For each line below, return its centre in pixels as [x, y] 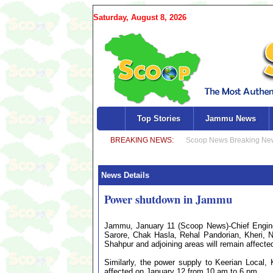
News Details [124, 175]
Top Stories [158, 119]
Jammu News [230, 119]
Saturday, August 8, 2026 [140, 17]
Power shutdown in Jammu [168, 199]
